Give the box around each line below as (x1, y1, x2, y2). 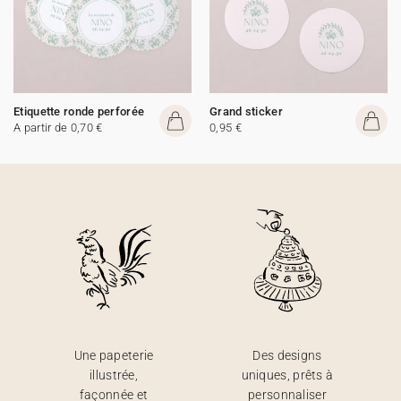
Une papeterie (73, 348, 154, 363)
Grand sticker (209, 105, 283, 118)
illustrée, (90, 368, 138, 382)
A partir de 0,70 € (13, 121, 103, 134)
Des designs (252, 348, 322, 363)
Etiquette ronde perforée (13, 105, 145, 118)
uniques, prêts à (241, 368, 334, 382)
